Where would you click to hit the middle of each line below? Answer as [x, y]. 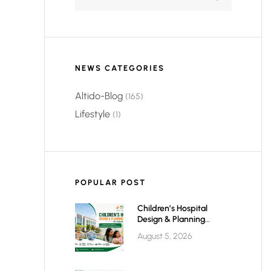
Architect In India [170, 230]
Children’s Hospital [172, 209]
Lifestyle [93, 114]
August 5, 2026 [165, 237]
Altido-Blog [99, 96]
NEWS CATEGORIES [120, 68]
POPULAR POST [110, 183]
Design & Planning [171, 220]
